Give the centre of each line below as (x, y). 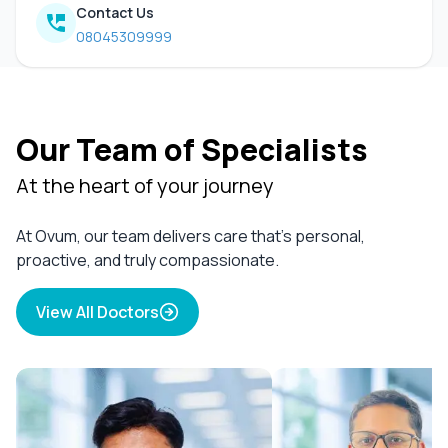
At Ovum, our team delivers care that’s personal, (190, 235)
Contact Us (115, 12)
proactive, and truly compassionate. (147, 259)
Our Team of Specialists (192, 149)
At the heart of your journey (145, 185)
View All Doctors (97, 311)
